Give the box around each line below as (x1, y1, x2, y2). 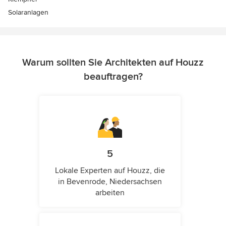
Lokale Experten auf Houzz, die (55, 165, 165, 176)
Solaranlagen (8, 8, 48, 17)
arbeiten (95, 188, 125, 198)
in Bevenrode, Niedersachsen (58, 177, 162, 187)
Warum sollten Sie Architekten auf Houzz (22, 56, 204, 69)
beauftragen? (83, 71, 143, 83)
